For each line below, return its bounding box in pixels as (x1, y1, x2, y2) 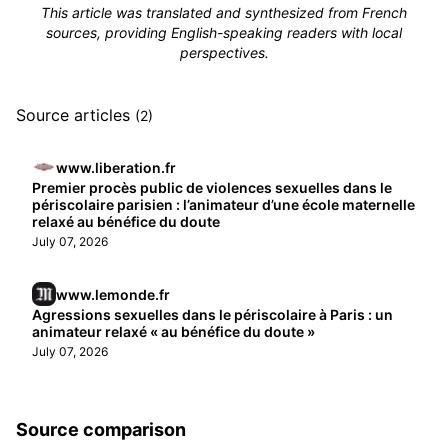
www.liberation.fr (56, 158, 176, 176)
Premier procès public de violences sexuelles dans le (32, 179, 392, 196)
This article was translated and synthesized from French (41, 4, 407, 21)
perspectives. (179, 44, 269, 61)
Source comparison (16, 419, 186, 440)
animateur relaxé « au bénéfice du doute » (32, 323, 315, 340)
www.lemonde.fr (56, 285, 170, 303)
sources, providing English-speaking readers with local (46, 24, 402, 41)
